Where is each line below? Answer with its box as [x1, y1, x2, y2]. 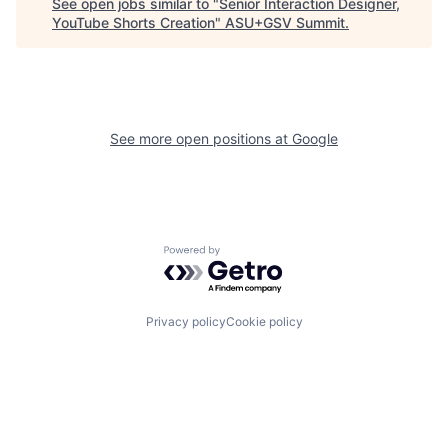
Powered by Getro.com [163, 244, 339, 265]
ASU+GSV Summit [225, 13, 345, 31]
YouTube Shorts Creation [52, 13, 215, 31]
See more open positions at [110, 129, 292, 147]
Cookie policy [225, 314, 303, 330]
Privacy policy [145, 314, 226, 330]
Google [292, 129, 338, 147]
